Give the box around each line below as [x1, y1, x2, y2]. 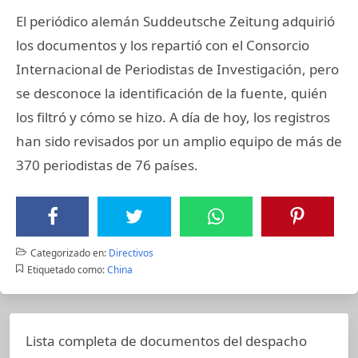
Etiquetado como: [26, 262, 105, 276]
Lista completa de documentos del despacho [26, 331, 307, 350]
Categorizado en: [30, 245, 106, 260]
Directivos [108, 245, 153, 260]
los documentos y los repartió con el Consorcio [16, 35, 309, 54]
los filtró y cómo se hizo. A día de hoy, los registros [16, 107, 330, 126]
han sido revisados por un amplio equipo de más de [16, 131, 342, 150]
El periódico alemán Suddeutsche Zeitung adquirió [16, 11, 335, 30]
